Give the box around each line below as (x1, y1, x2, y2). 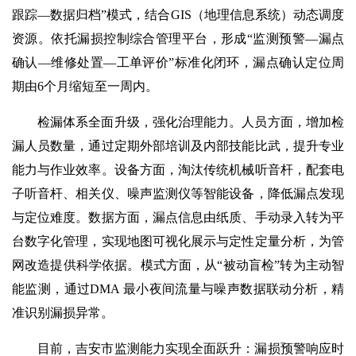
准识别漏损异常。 (12, 306, 114, 319)
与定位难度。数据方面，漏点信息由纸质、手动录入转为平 (12, 211, 344, 224)
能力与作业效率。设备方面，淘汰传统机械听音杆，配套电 (12, 163, 344, 176)
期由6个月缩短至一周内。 (12, 79, 158, 93)
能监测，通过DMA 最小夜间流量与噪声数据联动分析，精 (12, 282, 344, 296)
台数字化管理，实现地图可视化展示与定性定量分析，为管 (12, 234, 344, 248)
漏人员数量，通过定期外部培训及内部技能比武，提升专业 (12, 139, 344, 153)
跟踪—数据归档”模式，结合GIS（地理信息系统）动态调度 (12, 8, 344, 21)
